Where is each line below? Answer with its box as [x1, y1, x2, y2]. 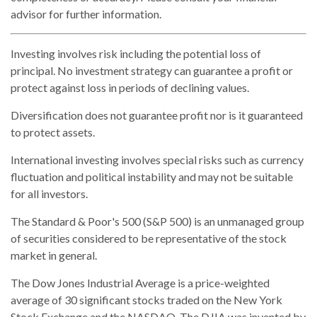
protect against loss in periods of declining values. [11, 80, 249, 94]
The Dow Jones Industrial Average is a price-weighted [11, 275, 270, 289]
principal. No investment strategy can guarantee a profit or [11, 63, 293, 77]
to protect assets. [11, 125, 95, 139]
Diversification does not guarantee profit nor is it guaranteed [11, 108, 303, 122]
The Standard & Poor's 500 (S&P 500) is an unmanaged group [11, 214, 304, 228]
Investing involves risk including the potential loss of [11, 46, 261, 60]
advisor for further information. [11, 6, 161, 21]
